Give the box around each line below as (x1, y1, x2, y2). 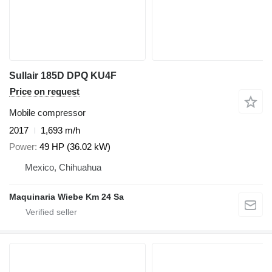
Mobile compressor (9, 107, 86, 118)
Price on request (10, 86, 80, 97)
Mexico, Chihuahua (25, 161, 101, 172)
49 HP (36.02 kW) (39, 141, 110, 152)
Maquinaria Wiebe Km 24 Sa (9, 191, 124, 202)
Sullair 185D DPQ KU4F (9, 70, 117, 81)
